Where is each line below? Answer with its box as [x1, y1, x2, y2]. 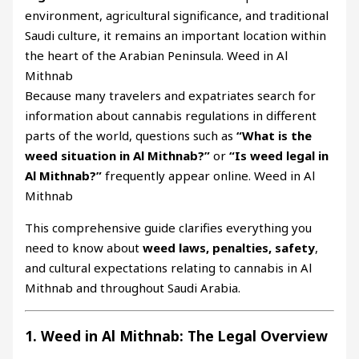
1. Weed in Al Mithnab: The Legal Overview [25, 326, 329, 346]
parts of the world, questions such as [25, 127, 237, 144]
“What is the [236, 127, 313, 144]
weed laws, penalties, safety [143, 240, 316, 256]
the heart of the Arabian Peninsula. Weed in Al [25, 47, 288, 64]
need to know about [25, 240, 143, 256]
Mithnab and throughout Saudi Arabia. [25, 280, 241, 296]
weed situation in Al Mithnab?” [25, 147, 211, 164]
